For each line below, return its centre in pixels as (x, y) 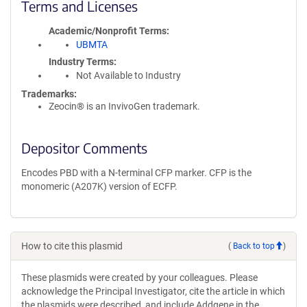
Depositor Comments (84, 148)
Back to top (254, 246)
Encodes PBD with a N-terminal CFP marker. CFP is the (136, 173)
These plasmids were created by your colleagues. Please (139, 278)
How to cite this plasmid (72, 246)
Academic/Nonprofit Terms (108, 31)
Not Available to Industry (128, 75)
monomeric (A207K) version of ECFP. (99, 186)
